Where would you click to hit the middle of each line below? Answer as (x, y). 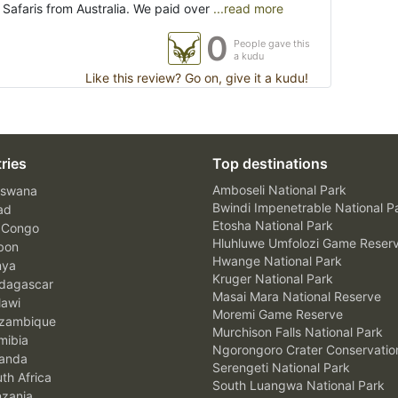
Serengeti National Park (281, 368)
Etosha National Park (273, 226)
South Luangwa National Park (298, 386)
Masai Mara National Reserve (297, 297)
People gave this (272, 44)
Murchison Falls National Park (298, 332)
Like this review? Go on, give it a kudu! (195, 78)
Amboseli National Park (279, 190)
